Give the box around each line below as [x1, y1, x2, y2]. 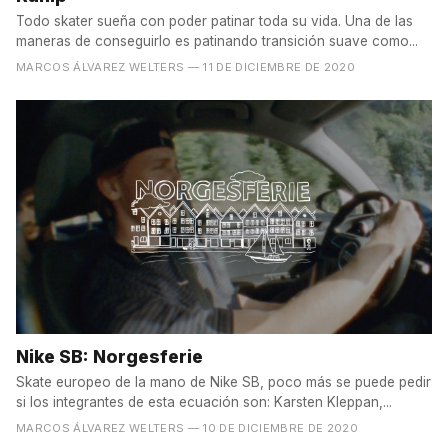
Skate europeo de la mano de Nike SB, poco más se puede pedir [16, 373, 431, 390]
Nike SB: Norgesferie [16, 345, 203, 367]
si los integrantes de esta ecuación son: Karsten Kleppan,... [16, 393, 392, 410]
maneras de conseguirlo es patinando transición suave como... [16, 32, 418, 49]
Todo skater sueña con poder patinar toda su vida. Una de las [16, 12, 413, 29]
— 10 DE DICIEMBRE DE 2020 [187, 420, 359, 435]
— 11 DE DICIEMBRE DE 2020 [187, 59, 356, 74]
